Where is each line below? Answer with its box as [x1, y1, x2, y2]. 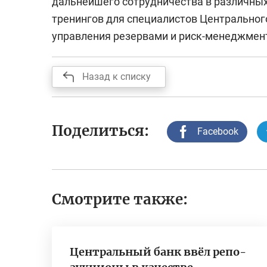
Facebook [197, 126, 238, 138]
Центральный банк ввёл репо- [70, 245, 246, 259]
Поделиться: [52, 121, 149, 140]
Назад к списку [82, 71, 151, 83]
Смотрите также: [52, 190, 188, 209]
